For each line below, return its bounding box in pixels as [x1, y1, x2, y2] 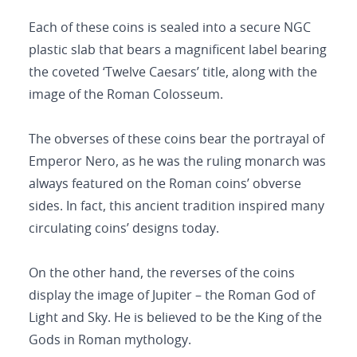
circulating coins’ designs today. [29, 222, 219, 235]
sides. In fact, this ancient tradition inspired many [29, 200, 324, 213]
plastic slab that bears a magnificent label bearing [29, 44, 327, 57]
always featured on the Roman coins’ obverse [29, 178, 301, 190]
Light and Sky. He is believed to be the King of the [29, 312, 322, 324]
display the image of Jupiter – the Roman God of [29, 289, 315, 302]
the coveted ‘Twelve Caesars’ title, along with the [29, 66, 317, 79]
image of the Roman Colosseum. [29, 88, 223, 101]
